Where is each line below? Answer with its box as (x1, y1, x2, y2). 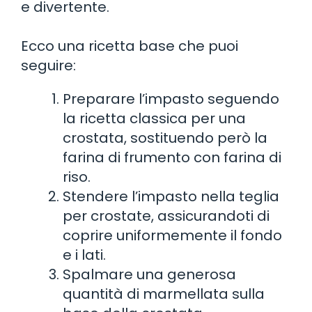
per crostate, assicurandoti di (63, 205, 270, 226)
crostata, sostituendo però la (63, 127, 267, 148)
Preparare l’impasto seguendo (63, 88, 279, 109)
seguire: (21, 55, 76, 75)
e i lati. (63, 244, 106, 265)
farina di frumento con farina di (63, 147, 281, 167)
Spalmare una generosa (63, 264, 236, 284)
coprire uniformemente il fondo (63, 225, 282, 245)
